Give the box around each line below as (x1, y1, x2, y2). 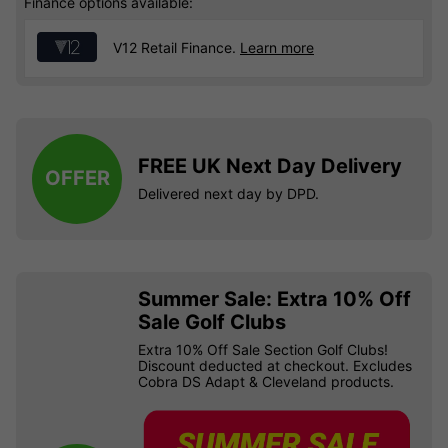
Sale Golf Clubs (138, 309, 286, 334)
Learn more (240, 39, 314, 57)
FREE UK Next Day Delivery (138, 154, 402, 179)
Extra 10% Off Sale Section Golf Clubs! (138, 340, 388, 358)
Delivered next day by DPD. (138, 185, 319, 203)
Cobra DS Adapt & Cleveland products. (138, 372, 394, 390)
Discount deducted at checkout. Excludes (138, 356, 412, 374)
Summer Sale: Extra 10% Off (138, 286, 411, 311)
